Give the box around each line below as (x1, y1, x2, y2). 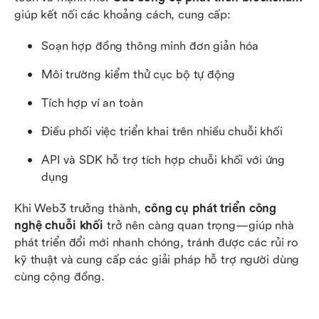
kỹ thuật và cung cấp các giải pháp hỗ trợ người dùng (14, 252, 300, 266)
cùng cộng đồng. (14, 269, 105, 283)
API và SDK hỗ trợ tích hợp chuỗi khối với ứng (41, 152, 286, 167)
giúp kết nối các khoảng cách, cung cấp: (14, 7, 231, 21)
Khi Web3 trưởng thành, (14, 201, 145, 215)
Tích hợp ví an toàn (41, 95, 147, 110)
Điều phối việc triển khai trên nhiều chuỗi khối (41, 124, 283, 138)
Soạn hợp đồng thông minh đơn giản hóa (41, 38, 263, 53)
